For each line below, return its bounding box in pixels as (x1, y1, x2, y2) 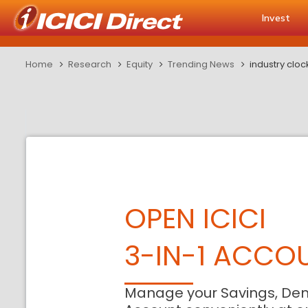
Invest (262, 12, 290, 24)
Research (68, 58, 111, 71)
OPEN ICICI (124, 199, 267, 238)
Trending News (168, 58, 234, 71)
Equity (126, 58, 153, 71)
